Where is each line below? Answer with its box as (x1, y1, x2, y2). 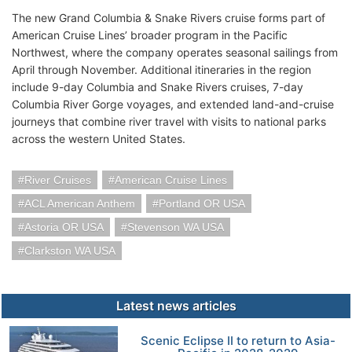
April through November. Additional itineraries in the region (12, 63, 311, 76)
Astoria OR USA (24, 221, 104, 233)
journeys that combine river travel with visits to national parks (12, 115, 326, 128)
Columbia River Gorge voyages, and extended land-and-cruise (12, 97, 334, 111)
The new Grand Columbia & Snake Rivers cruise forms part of (12, 11, 325, 24)
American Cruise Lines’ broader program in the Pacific (12, 28, 288, 42)
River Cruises (24, 174, 91, 186)
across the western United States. (12, 132, 185, 145)
